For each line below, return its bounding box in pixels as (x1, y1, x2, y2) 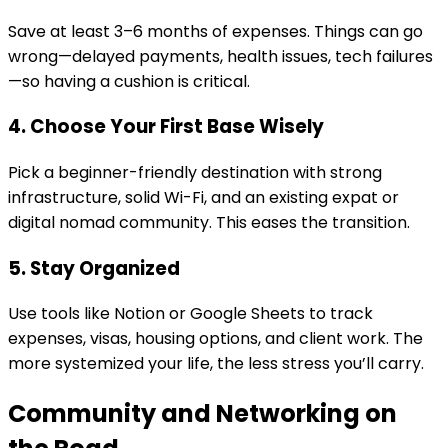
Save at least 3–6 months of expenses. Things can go (8, 19, 423, 43)
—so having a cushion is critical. (8, 69, 250, 93)
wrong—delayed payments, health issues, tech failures (8, 44, 433, 68)
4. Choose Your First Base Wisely (8, 113, 324, 141)
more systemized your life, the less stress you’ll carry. (8, 352, 424, 376)
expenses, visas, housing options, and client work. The (8, 327, 423, 351)
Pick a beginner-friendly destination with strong (8, 161, 382, 185)
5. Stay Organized (8, 254, 180, 282)
